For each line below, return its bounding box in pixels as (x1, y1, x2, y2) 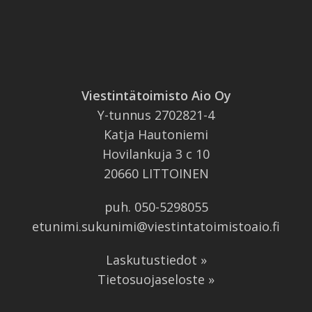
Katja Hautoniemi (104, 126, 208, 143)
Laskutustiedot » (105, 251, 207, 269)
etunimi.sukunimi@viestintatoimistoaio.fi (32, 218, 280, 235)
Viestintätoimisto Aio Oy (81, 87, 231, 104)
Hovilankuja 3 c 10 (102, 146, 210, 163)
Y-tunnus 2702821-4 (97, 107, 214, 124)
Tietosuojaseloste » (97, 271, 214, 288)
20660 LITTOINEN (103, 165, 209, 182)
